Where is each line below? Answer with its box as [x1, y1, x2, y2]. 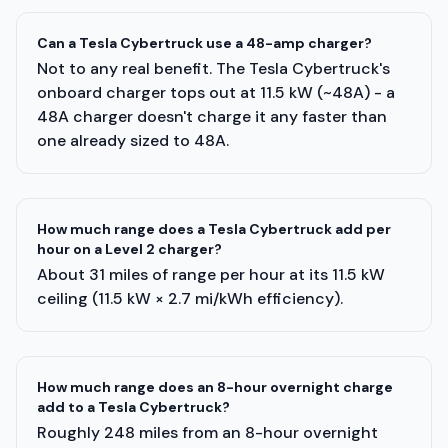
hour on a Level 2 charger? [37, 240, 222, 258]
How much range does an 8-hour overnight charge [37, 378, 393, 396]
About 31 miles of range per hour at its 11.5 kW [37, 264, 385, 285]
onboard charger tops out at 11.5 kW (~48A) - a [37, 82, 395, 103]
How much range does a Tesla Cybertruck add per [37, 220, 391, 238]
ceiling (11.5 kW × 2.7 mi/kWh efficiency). [37, 288, 343, 309]
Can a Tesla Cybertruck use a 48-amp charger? [37, 34, 372, 52]
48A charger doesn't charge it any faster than [37, 106, 387, 127]
